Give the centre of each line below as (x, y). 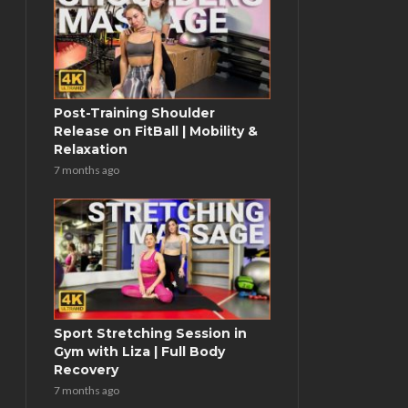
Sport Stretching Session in (150, 334)
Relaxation (91, 149)
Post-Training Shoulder (134, 112)
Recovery (86, 370)
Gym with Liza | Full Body (139, 352)
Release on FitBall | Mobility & (156, 131)
